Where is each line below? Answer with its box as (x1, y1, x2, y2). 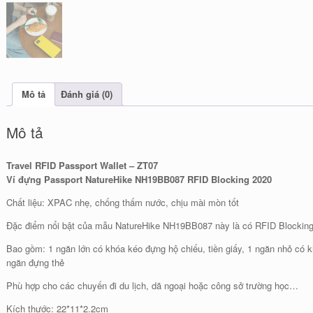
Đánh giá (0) (61, 87, 113, 101)
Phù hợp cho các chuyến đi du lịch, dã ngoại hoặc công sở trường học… (6, 278, 299, 292)
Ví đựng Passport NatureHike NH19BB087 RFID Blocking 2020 (6, 172, 272, 186)
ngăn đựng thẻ (6, 255, 65, 269)
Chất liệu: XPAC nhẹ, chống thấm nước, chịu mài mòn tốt (6, 195, 240, 209)
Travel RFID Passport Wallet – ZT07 (6, 158, 159, 172)
